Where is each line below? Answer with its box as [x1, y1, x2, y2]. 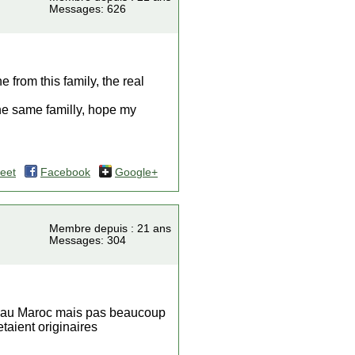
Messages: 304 [49, 235, 126, 246]
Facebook [40, 166, 90, 178]
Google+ [115, 166, 158, 178]
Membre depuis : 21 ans [49, 223, 171, 235]
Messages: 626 [49, 3, 126, 15]
